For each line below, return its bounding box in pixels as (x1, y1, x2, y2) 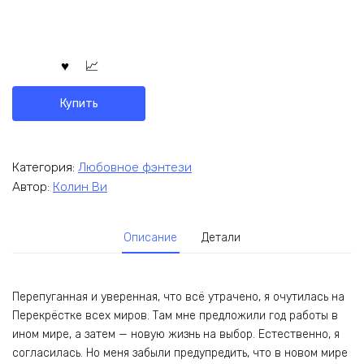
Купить (59, 96, 98, 110)
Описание (123, 231, 178, 245)
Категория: (12, 159, 78, 175)
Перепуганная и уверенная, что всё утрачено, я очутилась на (12, 289, 344, 304)
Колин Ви (53, 180, 107, 195)
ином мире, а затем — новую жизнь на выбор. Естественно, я (12, 327, 340, 341)
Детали (201, 231, 240, 245)
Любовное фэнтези (78, 159, 192, 175)
